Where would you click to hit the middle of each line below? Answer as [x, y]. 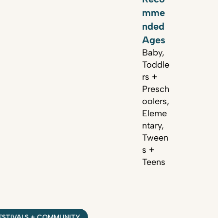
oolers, [156, 101]
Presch [156, 89]
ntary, [153, 126]
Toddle [156, 65]
